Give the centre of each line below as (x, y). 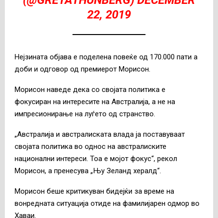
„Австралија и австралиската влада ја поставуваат (100, 135)
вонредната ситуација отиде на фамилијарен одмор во (107, 204)
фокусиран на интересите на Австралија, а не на (95, 102)
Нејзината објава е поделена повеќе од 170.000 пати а (106, 57)
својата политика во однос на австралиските (91, 147)
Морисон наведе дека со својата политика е (90, 90)
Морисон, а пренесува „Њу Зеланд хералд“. (88, 171)
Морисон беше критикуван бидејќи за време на (94, 191)
